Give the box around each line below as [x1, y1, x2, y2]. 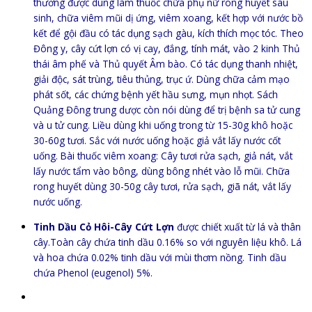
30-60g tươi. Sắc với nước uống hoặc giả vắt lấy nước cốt [33, 133, 281, 147]
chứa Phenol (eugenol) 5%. [33, 265, 153, 279]
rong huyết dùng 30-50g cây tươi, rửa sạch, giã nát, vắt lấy [33, 179, 291, 193]
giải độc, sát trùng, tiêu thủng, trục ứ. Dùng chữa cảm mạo [33, 72, 290, 86]
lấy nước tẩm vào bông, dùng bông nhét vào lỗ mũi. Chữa [33, 164, 290, 178]
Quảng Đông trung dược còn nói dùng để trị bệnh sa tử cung [33, 102, 300, 116]
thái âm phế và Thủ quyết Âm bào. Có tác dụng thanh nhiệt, [33, 56, 298, 70]
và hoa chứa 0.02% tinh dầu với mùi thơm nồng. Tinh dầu [33, 250, 286, 264]
